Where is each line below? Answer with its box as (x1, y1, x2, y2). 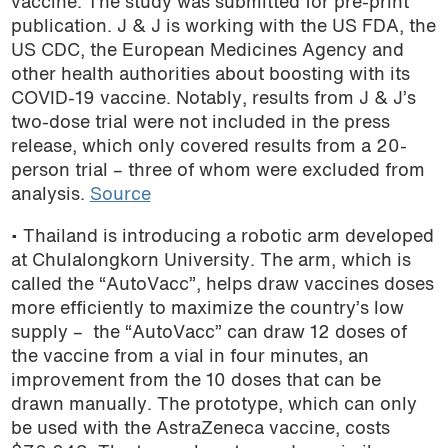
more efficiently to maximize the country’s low (10, 300, 404, 318)
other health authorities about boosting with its (10, 67, 410, 85)
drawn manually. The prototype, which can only (10, 396, 417, 414)
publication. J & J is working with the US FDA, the (10, 19, 436, 37)
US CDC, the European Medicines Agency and (10, 43, 404, 61)
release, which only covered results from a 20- (10, 139, 407, 157)
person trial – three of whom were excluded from (10, 163, 425, 181)
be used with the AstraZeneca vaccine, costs (10, 420, 390, 438)
